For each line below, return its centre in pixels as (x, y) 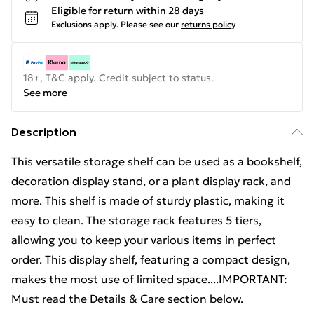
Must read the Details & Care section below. (127, 299)
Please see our (150, 24)
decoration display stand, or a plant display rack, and (151, 181)
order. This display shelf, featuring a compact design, (151, 259)
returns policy (208, 24)
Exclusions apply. (85, 24)
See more (45, 93)
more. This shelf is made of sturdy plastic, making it (148, 200)
